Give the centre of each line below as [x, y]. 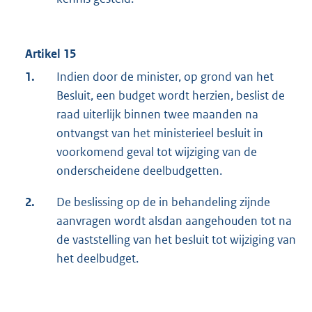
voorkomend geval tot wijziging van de [157, 151]
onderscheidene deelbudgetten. [139, 170]
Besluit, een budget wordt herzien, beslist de [171, 95]
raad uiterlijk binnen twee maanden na [157, 114]
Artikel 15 [50, 53]
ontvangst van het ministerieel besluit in [160, 133]
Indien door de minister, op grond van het [165, 76]
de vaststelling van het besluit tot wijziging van [176, 239]
